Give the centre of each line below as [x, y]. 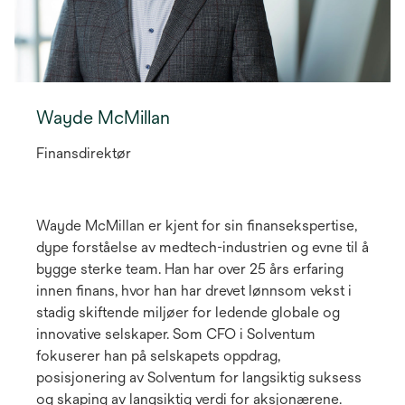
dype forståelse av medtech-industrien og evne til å [202, 248]
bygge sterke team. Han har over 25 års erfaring [190, 269]
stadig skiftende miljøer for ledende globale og [188, 313]
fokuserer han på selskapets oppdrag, [158, 356]
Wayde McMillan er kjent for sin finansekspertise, [197, 226]
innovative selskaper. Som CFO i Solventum [176, 334]
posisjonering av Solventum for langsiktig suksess [199, 378]
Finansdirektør [84, 154]
